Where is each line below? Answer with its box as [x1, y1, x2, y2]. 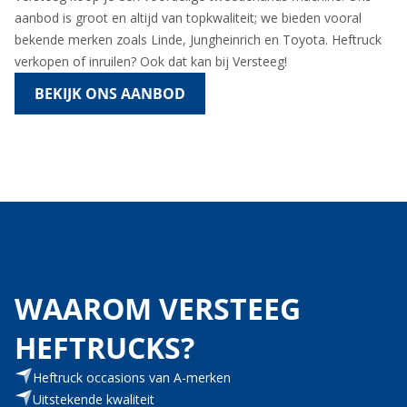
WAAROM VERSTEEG [15, 288, 301, 328]
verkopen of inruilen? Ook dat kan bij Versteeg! [15, 52, 287, 70]
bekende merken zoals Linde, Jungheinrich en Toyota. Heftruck [15, 30, 382, 48]
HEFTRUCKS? [15, 327, 194, 367]
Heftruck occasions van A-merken [33, 368, 231, 386]
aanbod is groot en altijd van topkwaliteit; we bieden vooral [15, 8, 362, 26]
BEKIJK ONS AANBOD [35, 83, 185, 104]
